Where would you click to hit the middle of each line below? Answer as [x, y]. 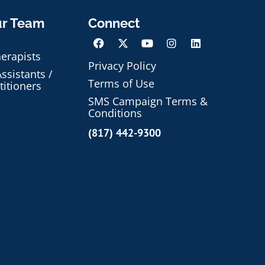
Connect [114, 24]
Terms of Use [121, 84]
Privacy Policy [122, 66]
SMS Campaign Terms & [148, 101]
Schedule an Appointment [176, 218]
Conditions [115, 113]
